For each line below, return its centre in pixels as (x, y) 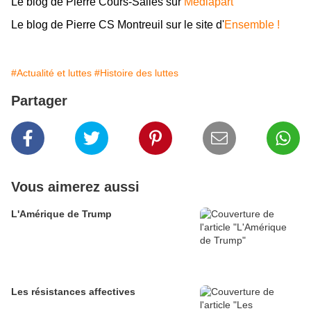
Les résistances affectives (73, 291)
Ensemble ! (252, 25)
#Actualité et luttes (51, 73)
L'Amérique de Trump (61, 213)
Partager (39, 100)
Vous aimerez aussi (75, 186)
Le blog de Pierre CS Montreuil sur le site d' (118, 25)
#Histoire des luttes (136, 73)
